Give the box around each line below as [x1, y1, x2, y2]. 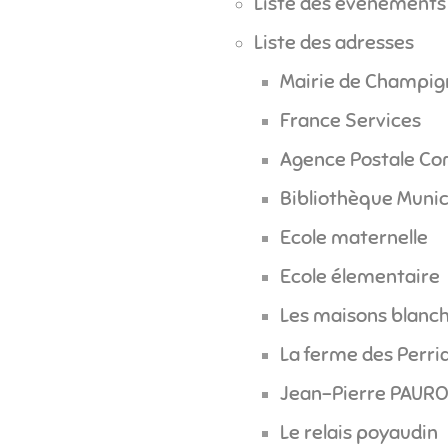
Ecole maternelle [279, 225, 428, 251]
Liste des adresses [253, 29, 414, 55]
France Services [279, 107, 421, 133]
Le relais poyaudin [279, 420, 438, 446]
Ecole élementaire [279, 264, 440, 290]
